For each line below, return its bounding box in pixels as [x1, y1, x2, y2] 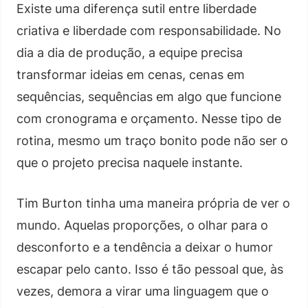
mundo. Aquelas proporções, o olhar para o [16, 217, 268, 232]
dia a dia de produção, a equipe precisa [16, 45, 243, 60]
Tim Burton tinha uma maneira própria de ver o [16, 195, 290, 210]
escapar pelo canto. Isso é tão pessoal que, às [16, 261, 283, 276]
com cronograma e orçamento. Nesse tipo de [16, 111, 281, 126]
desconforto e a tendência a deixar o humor [16, 239, 273, 254]
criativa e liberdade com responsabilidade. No [16, 23, 281, 38]
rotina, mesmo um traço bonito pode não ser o [16, 133, 288, 148]
